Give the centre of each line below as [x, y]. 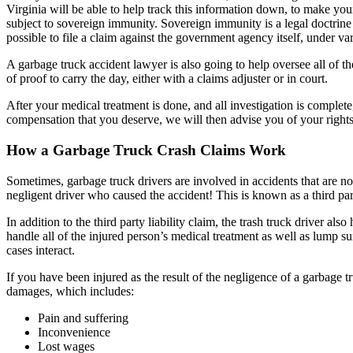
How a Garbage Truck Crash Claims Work [146, 150]
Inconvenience [74, 332]
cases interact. [41, 250]
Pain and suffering [83, 318]
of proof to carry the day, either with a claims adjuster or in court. [167, 79]
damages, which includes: [70, 291]
